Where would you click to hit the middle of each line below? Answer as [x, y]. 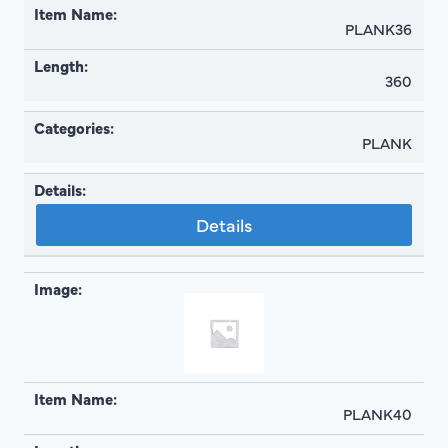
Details [224, 224]
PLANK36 [378, 28]
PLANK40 [377, 414]
